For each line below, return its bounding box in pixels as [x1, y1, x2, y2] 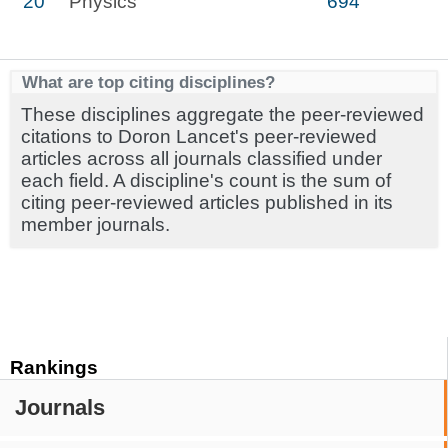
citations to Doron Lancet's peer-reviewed [21, 126, 377, 147]
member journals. [21, 214, 170, 235]
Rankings [10, 357, 98, 378]
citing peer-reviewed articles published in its [21, 192, 393, 213]
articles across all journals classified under [21, 148, 382, 169]
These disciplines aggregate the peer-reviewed [21, 104, 424, 125]
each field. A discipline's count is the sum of [21, 170, 391, 191]
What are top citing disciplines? [22, 72, 275, 92]
